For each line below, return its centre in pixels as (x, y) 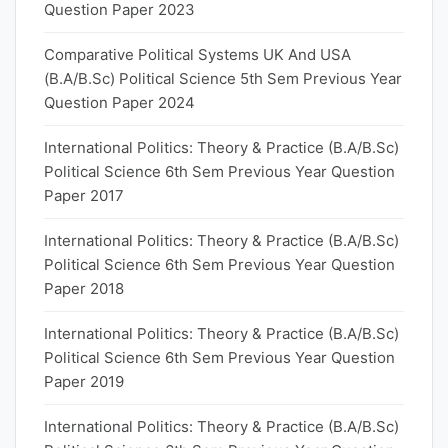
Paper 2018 (84, 288)
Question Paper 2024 (119, 102)
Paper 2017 (84, 195)
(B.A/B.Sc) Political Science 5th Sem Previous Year (223, 78)
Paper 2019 (84, 381)
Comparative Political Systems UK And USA (197, 54)
